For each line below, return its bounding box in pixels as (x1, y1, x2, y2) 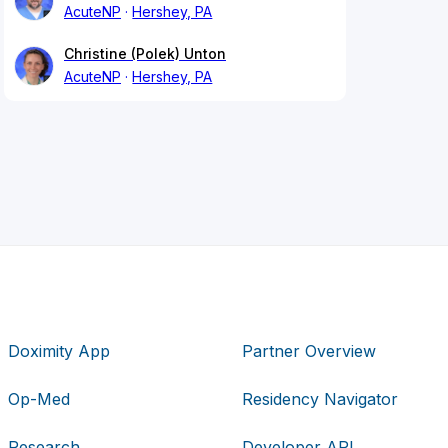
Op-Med (8, 388, 71, 409)
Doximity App (8, 340, 111, 361)
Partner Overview (241, 340, 376, 361)
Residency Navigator (241, 388, 398, 409)
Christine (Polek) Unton (64, 45, 226, 63)
